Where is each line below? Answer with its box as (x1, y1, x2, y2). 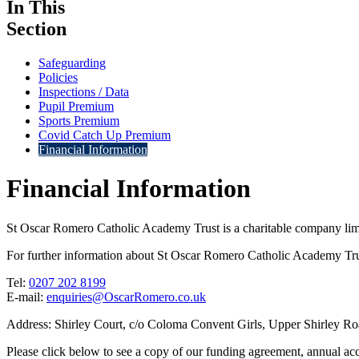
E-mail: (6, 289, 46, 304)
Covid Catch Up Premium (38, 127, 171, 142)
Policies (38, 70, 78, 84)
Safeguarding (38, 55, 106, 70)
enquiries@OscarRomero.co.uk (46, 289, 206, 304)
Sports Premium (38, 113, 119, 127)
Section (6, 18, 67, 39)
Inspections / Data (38, 84, 129, 99)
